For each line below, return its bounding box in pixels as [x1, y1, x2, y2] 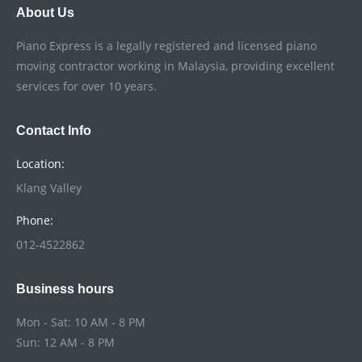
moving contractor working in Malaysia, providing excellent [16, 57, 335, 74]
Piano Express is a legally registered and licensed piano [16, 37, 317, 53]
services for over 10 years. [16, 78, 157, 94]
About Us [16, 5, 74, 19]
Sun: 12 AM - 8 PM [16, 334, 115, 350]
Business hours [16, 281, 114, 296]
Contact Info [16, 123, 91, 137]
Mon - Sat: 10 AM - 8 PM [16, 314, 145, 330]
